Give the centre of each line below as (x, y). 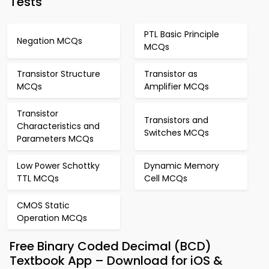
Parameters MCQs (55, 139)
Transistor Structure (59, 74)
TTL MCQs (38, 178)
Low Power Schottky (58, 166)
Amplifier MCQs (177, 86)
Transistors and (176, 120)
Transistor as (171, 74)
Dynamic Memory (182, 166)
